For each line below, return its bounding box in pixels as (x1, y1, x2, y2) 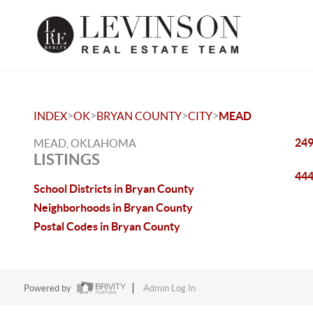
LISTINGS (34, 150, 100, 168)
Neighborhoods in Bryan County (34, 201, 193, 214)
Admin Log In (143, 283, 196, 294)
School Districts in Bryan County (34, 182, 194, 195)
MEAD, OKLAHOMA (34, 137, 136, 150)
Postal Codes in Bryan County (34, 220, 180, 233)
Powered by (23, 283, 73, 294)
